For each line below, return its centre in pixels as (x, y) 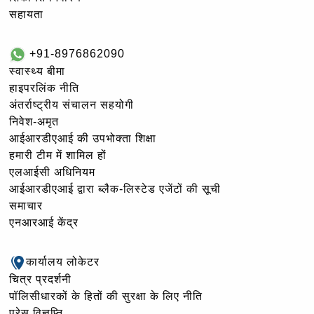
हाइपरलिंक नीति (44, 88)
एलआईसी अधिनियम (52, 172)
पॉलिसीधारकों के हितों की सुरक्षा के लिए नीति (106, 296)
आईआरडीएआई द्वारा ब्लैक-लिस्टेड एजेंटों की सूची (115, 189)
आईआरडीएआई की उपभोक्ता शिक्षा (83, 138)
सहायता (26, 15)
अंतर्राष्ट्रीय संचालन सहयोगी (71, 104)
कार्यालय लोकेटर (63, 261)
